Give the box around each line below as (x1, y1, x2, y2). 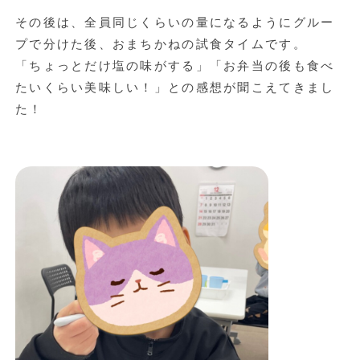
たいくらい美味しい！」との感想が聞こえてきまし (14, 80, 335, 95)
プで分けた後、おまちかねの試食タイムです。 (14, 36, 307, 51)
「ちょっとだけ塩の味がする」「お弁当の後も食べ (14, 58, 335, 73)
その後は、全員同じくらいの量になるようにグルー (14, 14, 335, 30)
